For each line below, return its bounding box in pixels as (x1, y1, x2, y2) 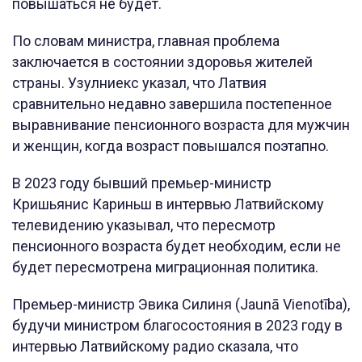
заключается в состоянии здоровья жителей (12, 53, 313, 71)
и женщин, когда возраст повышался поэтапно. (12, 137, 332, 155)
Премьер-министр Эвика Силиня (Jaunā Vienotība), (12, 296, 350, 314)
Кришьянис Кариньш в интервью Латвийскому (12, 196, 324, 213)
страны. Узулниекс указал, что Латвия (12, 74, 267, 92)
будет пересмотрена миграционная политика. (12, 259, 322, 276)
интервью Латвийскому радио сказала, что (12, 338, 298, 356)
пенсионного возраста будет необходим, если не (12, 238, 341, 255)
